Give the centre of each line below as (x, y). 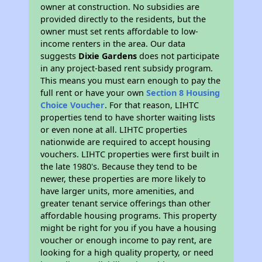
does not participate (178, 56)
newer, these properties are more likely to (123, 179)
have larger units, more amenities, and (118, 191)
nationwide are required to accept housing (126, 142)
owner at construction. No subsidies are (120, 7)
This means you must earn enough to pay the (131, 81)
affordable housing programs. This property (129, 216)
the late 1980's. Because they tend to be (119, 167)
